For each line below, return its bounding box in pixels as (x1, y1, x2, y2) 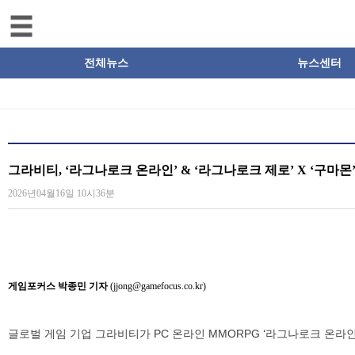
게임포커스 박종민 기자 (8, 281, 108, 292)
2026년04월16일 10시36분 (8, 188, 115, 200)
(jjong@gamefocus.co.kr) (108, 281, 206, 292)
